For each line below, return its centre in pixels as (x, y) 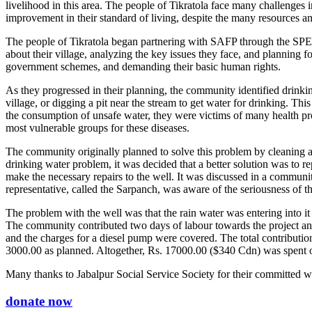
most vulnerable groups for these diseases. (97, 127)
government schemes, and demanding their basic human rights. (143, 66)
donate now (39, 301)
